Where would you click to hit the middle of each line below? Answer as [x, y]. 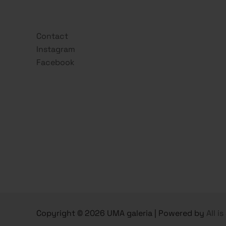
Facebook [55, 62]
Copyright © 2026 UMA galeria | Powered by [121, 213]
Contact [52, 36]
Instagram [56, 49]
